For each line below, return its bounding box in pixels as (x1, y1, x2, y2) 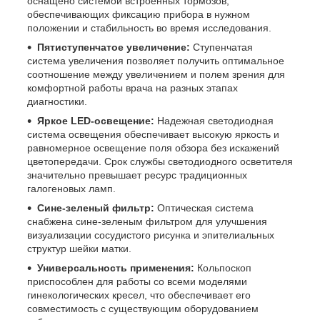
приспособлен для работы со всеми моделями (27, 276, 247, 288)
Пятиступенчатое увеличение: (37, 41, 190, 54)
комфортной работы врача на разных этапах (27, 82, 238, 94)
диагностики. (27, 96, 87, 108)
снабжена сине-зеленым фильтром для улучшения (27, 216, 267, 228)
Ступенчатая (190, 41, 253, 54)
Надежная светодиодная (154, 115, 274, 127)
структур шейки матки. (27, 243, 131, 255)
